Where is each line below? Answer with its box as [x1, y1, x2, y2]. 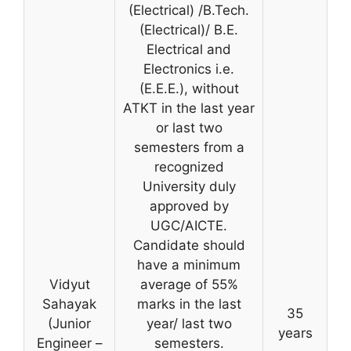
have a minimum [137, 257, 241, 273]
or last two [155, 120, 223, 136]
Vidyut [49, 277, 90, 292]
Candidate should [132, 237, 245, 253]
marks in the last [136, 296, 241, 312]
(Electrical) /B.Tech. [128, 2, 249, 18]
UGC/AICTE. [150, 218, 227, 233]
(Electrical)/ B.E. [139, 22, 238, 38]
